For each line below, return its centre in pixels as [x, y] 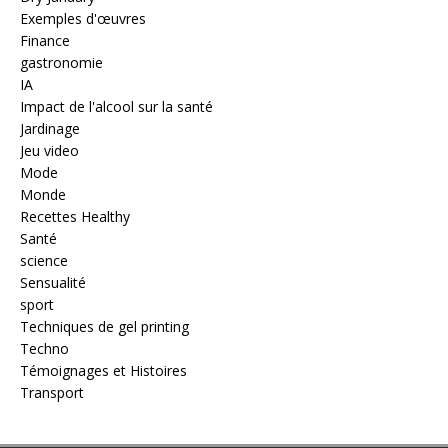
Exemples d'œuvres [83, 19]
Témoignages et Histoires [103, 371]
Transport [52, 393]
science [44, 261]
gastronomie [61, 63]
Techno [44, 349]
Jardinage [50, 129]
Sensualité [53, 283]
